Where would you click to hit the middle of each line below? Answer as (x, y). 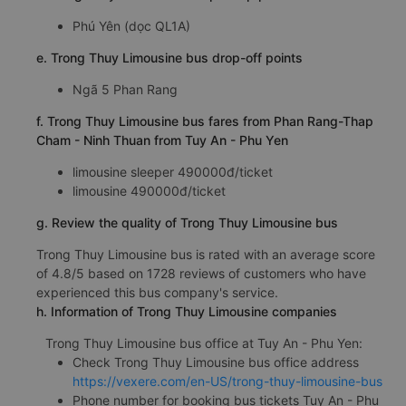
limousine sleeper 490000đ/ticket (173, 172)
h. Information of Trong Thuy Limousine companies (187, 311)
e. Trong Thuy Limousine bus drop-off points (169, 58)
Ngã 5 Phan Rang (125, 89)
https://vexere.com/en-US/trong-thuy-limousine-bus (227, 381)
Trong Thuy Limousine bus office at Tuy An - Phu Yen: (204, 343)
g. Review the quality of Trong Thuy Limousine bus (187, 222)
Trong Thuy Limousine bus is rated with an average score (206, 254)
